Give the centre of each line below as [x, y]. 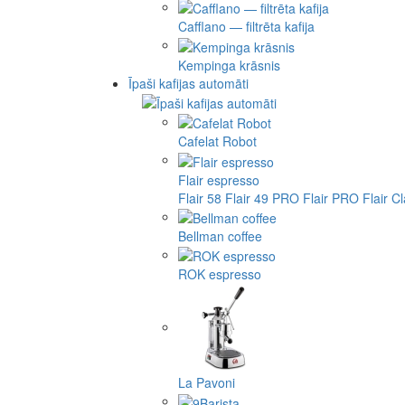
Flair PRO [331, 198]
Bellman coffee [220, 235]
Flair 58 [200, 198]
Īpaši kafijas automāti [188, 83]
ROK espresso [220, 274]
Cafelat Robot [217, 141]
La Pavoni [207, 383]
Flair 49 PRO [262, 198]
